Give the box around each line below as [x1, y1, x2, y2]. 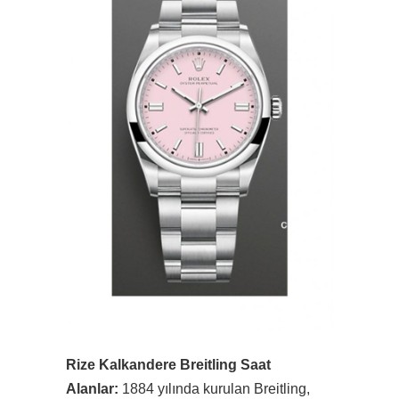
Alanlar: [66, 380, 118, 396]
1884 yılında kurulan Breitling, [118, 380, 310, 396]
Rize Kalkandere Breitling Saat [66, 356, 271, 372]
